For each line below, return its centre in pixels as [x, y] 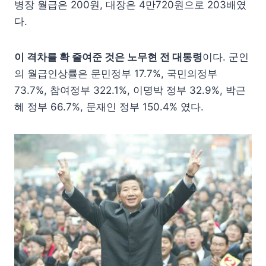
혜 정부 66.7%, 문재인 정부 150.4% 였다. [109, 107]
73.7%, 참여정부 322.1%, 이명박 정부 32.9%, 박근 [130, 91]
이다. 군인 [226, 57]
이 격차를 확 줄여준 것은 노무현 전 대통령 [108, 57]
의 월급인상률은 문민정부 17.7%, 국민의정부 [116, 74]
